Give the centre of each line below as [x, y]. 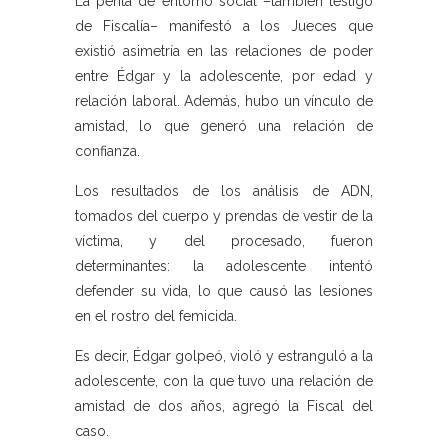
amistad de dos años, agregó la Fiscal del [224, 406]
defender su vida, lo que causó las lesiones [224, 291]
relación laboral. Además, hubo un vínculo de [224, 101]
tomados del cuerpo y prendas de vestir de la [224, 216]
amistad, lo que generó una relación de [224, 126]
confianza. [107, 151]
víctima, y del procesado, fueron [224, 241]
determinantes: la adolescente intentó [224, 266]
